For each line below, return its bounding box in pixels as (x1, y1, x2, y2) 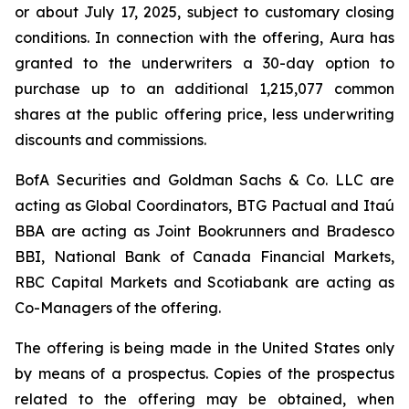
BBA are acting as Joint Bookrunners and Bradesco (15, 222, 394, 240)
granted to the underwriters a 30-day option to (15, 54, 394, 72)
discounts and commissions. (15, 131, 206, 149)
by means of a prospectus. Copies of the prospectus (15, 364, 394, 383)
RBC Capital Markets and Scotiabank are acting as (15, 273, 394, 291)
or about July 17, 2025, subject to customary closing (15, 3, 394, 21)
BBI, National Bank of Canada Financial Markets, (15, 247, 394, 266)
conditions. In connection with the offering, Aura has (15, 28, 394, 47)
